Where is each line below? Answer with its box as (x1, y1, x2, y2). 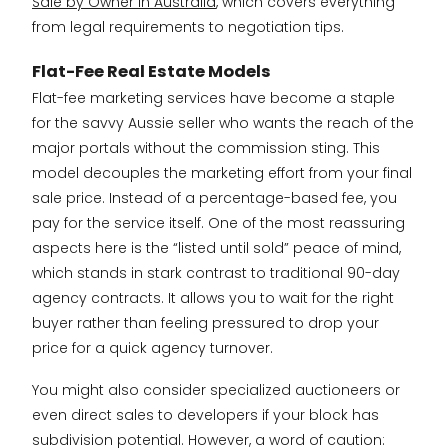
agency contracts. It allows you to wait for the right (32, 287, 394, 308)
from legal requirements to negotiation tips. (32, 16, 344, 37)
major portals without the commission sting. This (32, 137, 380, 158)
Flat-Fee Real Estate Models (32, 59, 271, 83)
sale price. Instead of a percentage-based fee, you (32, 187, 397, 208)
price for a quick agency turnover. (32, 337, 273, 358)
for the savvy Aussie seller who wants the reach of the (32, 112, 414, 133)
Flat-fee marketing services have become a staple (32, 87, 395, 108)
